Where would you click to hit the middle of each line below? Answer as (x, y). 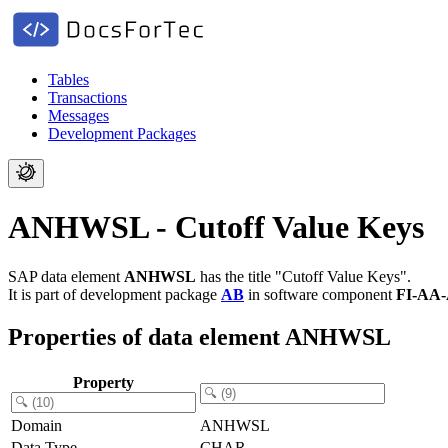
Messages (78, 115)
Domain (36, 425)
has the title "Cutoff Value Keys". (303, 276)
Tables (68, 79)
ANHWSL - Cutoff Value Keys (216, 227)
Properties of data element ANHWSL (199, 336)
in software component (320, 294)
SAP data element (66, 276)
